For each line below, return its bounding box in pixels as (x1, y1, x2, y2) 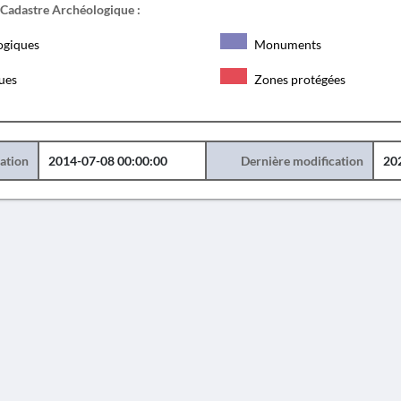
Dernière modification (240, 153, 363, 168)
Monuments (251, 37, 321, 52)
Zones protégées (251, 72, 346, 87)
